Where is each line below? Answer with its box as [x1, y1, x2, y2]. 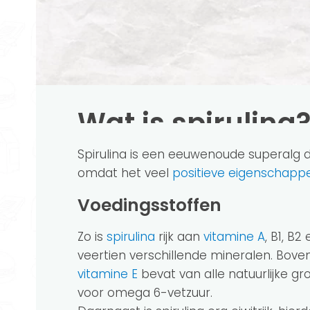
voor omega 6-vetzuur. [77, 284, 212, 301]
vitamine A [203, 228, 265, 245]
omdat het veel [77, 164, 172, 181]
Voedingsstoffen [90, 192, 221, 217]
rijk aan [155, 228, 203, 245]
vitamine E [77, 265, 138, 282]
